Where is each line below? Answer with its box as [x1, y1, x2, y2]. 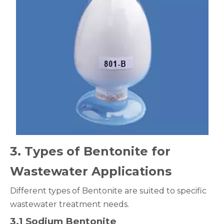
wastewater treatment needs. [10, 199, 129, 209]
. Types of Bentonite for [17, 144, 170, 158]
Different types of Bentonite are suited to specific [10, 186, 206, 195]
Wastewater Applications [10, 164, 171, 178]
